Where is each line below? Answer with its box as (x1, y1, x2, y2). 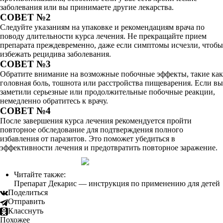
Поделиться (8, 188, 48, 197)
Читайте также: (14, 170, 66, 179)
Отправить (8, 197, 45, 206)
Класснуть (8, 206, 43, 215)
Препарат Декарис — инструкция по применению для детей (14, 179, 220, 188)
